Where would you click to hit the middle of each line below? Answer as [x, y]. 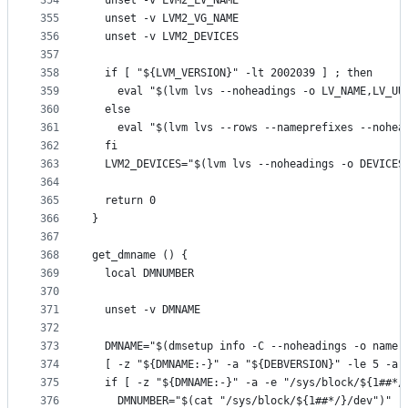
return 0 [124, 201]
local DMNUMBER [143, 274]
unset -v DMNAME [146, 310]
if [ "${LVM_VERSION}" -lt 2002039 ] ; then [232, 73]
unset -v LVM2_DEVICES [165, 37]
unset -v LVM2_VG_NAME [165, 19]
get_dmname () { [140, 255]
